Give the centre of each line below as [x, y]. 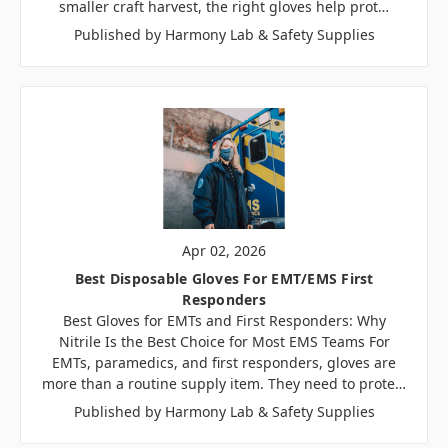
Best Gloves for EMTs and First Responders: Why [224, 320]
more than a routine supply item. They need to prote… [224, 383]
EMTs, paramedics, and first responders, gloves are [224, 362]
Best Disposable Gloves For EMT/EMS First [224, 278]
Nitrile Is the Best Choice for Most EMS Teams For [224, 341]
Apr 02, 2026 [224, 250]
